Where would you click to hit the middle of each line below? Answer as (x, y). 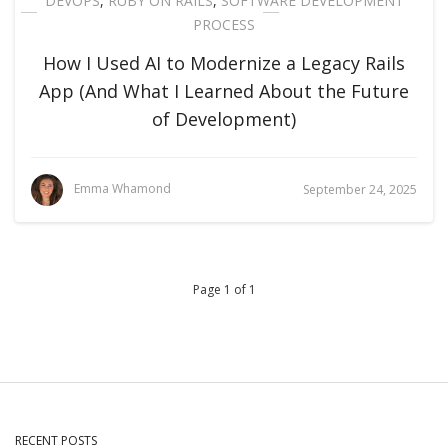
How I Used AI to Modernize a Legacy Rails (224, 63)
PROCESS (224, 24)
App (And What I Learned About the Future (224, 91)
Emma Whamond (122, 189)
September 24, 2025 (360, 189)
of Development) (224, 119)
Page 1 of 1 (224, 289)
